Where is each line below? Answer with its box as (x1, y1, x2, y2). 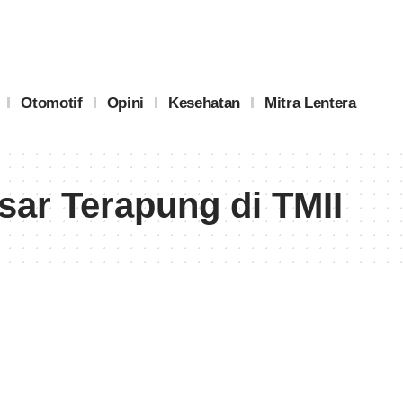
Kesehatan (167, 94, 240, 112)
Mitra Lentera (264, 94, 356, 112)
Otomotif (21, 94, 83, 112)
